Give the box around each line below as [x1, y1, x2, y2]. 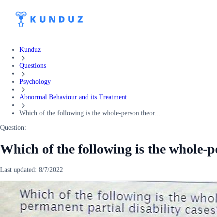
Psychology [19, 77, 51, 85]
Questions [19, 62, 46, 69]
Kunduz [19, 46, 41, 53]
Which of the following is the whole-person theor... [19, 109, 160, 117]
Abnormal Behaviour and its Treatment [19, 93, 127, 101]
